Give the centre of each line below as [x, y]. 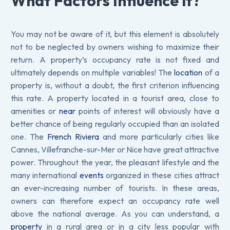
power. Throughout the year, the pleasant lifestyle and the [115, 162]
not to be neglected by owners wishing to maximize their [115, 46]
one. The [29, 136]
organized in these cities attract [161, 175]
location [188, 72]
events [91, 175]
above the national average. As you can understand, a [115, 213]
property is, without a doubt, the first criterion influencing [115, 85]
